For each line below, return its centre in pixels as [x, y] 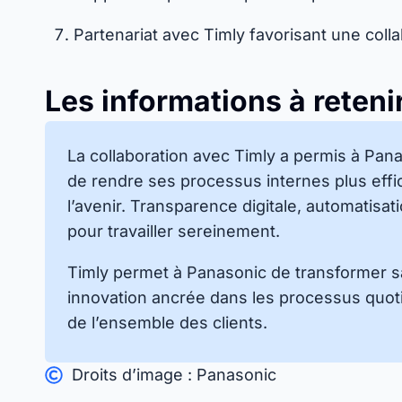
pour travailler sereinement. [174, 231]
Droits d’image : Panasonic [174, 375]
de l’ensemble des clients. [167, 323]
